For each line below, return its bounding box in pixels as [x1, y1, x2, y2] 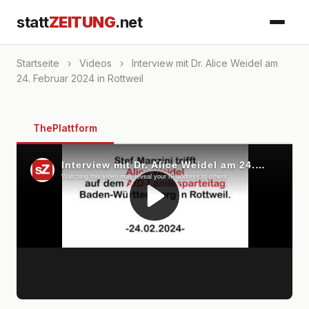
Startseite [17, 57, 59, 69]
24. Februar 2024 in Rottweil [17, 72, 143, 84]
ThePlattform [33, 122, 97, 134]
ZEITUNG [48, 12, 115, 31]
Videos [79, 57, 112, 69]
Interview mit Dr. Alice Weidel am [129, 57, 278, 69]
